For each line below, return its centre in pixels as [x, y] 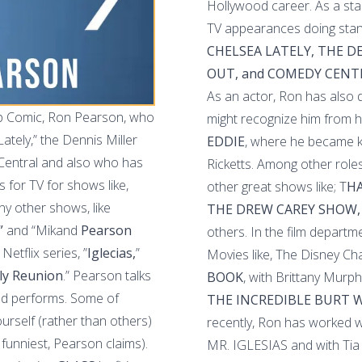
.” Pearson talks [107, 275]
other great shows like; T [277, 187]
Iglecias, [112, 253]
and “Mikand [42, 230]
